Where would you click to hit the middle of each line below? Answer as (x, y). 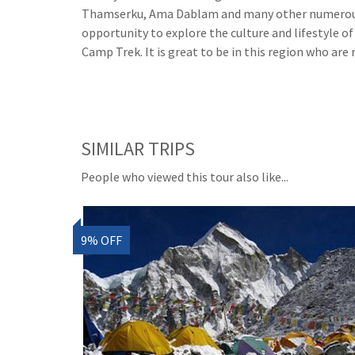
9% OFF (101, 240)
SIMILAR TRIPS (138, 149)
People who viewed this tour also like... (185, 177)
